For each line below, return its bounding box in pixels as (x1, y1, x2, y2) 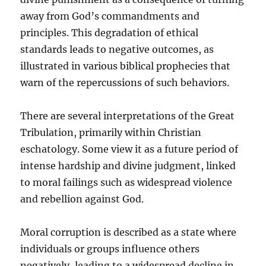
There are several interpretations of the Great (20, 109, 235, 122)
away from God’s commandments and (20, 9, 200, 22)
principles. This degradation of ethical (20, 26, 199, 39)
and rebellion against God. (20, 192, 144, 205)
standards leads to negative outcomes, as (20, 43, 214, 55)
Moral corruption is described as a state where (20, 226, 237, 238)
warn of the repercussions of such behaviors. (20, 76, 230, 88)
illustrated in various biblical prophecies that (20, 59, 231, 72)
